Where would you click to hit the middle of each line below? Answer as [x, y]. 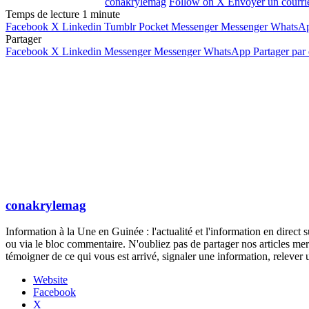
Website [50, 280]
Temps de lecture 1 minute [63, 14]
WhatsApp [227, 51]
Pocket [153, 26]
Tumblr [120, 26]
